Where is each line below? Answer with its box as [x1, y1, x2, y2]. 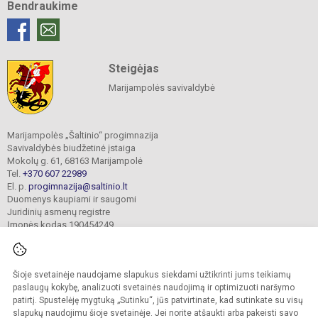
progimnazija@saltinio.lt [28, 181, 128, 192]
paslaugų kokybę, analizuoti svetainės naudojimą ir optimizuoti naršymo [13, 283, 295, 292]
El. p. [7, 181, 28, 192]
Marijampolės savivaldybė [108, 82, 215, 94]
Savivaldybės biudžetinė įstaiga [7, 143, 136, 154]
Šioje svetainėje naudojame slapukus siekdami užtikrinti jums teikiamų [13, 270, 291, 280]
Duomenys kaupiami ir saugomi [7, 194, 136, 205]
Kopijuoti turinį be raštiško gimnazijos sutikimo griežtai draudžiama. [32, 282, 286, 292]
